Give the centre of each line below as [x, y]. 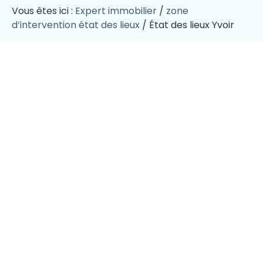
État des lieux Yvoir [192, 25]
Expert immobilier [116, 11]
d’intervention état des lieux [76, 25]
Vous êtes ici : [42, 11]
